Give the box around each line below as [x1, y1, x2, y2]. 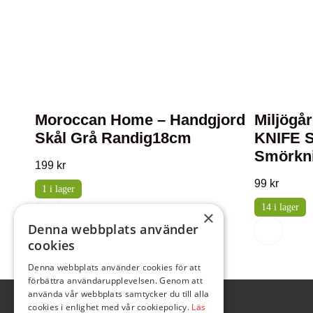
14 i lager [261, 201, 299, 212]
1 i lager [42, 183, 75, 194]
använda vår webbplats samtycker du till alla [28, 288, 210, 300]
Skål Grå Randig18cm [35, 129, 191, 147]
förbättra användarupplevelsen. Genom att [28, 275, 203, 286]
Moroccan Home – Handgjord [35, 110, 245, 129]
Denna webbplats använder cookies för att [28, 261, 201, 273]
